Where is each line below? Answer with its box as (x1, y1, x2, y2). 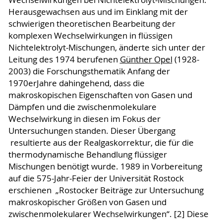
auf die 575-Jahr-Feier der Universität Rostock (8, 172, 184, 184)
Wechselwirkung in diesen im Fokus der (8, 113, 161, 124)
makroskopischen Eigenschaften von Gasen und (8, 89, 192, 101)
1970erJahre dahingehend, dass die (8, 77, 145, 89)
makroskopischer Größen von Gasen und (8, 196, 166, 208)
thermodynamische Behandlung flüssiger (8, 149, 167, 160)
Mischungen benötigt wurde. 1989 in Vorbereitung (8, 161, 202, 172)
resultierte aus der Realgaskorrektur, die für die (8, 137, 194, 148)
